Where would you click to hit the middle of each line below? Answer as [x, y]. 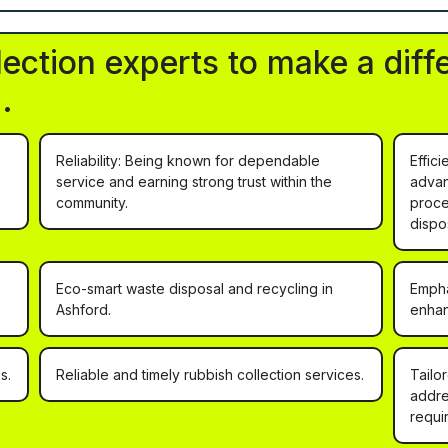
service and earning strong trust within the [194, 182]
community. [92, 203]
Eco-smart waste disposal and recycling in [195, 289]
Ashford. [84, 310]
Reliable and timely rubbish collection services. [210, 375]
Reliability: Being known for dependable [188, 161]
